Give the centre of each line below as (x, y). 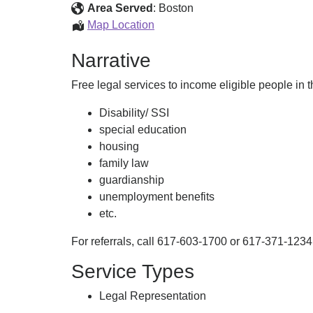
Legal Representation (153, 296)
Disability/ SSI (134, 113)
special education (143, 130)
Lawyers (175, 41)
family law (124, 163)
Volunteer (177, 24)
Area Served (120, 8)
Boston (176, 8)
